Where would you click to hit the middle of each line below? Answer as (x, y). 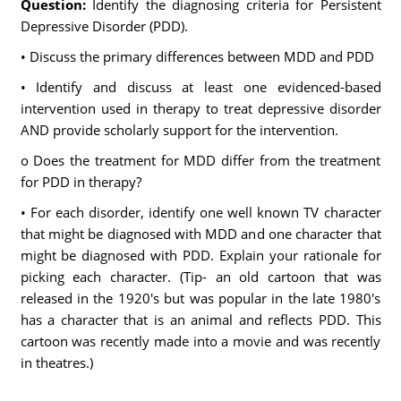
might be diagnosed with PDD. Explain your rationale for (200, 255)
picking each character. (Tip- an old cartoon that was (200, 277)
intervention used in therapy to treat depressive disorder (200, 108)
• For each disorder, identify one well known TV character (200, 212)
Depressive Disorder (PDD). (104, 26)
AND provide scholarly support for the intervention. (179, 130)
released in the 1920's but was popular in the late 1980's (200, 298)
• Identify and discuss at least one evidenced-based (200, 87)
